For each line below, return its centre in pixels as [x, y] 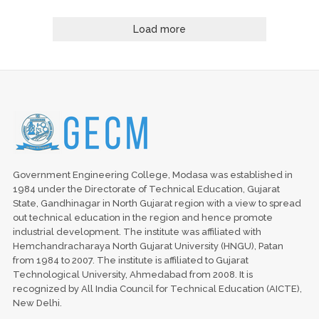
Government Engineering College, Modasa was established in [152, 175]
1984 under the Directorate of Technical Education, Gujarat [146, 189]
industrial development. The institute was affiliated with [137, 232]
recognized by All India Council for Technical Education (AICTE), [157, 289]
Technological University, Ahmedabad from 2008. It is [132, 275]
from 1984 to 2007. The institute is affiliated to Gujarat [130, 261]
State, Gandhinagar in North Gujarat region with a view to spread [157, 204]
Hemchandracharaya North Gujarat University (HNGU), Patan [148, 246]
